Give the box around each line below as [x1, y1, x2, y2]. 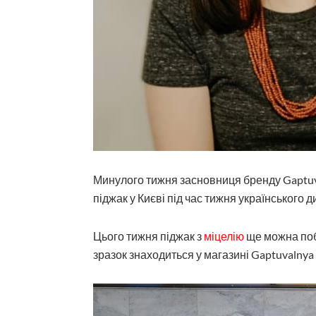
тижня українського [205, 190, 304, 205]
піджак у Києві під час [93, 190, 205, 205]
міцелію [204, 229, 244, 243]
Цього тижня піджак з [93, 229, 204, 243]
